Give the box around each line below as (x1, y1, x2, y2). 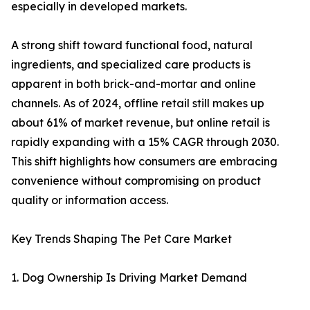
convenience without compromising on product (11, 174, 261, 188)
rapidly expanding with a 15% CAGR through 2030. (11, 135, 279, 149)
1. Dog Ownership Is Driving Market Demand (11, 271, 247, 285)
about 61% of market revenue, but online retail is (11, 116, 270, 130)
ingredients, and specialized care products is (11, 57, 250, 72)
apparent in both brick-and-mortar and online (11, 77, 256, 91)
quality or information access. (11, 193, 168, 208)
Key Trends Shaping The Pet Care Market (11, 232, 232, 246)
